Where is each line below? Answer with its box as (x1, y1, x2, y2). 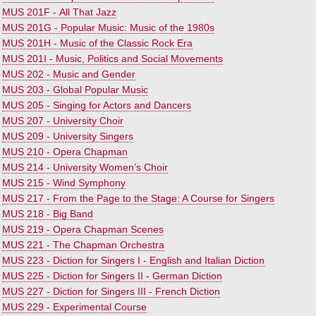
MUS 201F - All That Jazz (2, 6, 116, 18)
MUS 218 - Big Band (2, 208, 93, 219)
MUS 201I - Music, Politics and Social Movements (2, 53, 223, 64)
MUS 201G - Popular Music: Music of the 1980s (2, 22, 214, 33)
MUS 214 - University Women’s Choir (2, 162, 168, 173)
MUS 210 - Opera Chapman (2, 146, 128, 157)
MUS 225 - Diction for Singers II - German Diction (2, 270, 222, 281)
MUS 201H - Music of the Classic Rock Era (2, 37, 193, 49)
